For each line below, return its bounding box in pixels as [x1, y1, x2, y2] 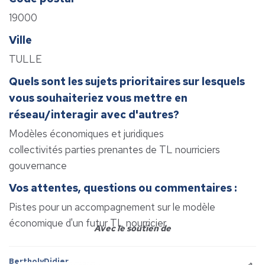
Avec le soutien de [94, 222, 171, 234]
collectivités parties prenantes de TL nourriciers [9, 143, 220, 157]
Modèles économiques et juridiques [9, 127, 164, 141]
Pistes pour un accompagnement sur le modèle [9, 201, 215, 214]
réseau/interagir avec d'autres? [9, 108, 179, 122]
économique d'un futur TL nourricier [9, 216, 166, 230]
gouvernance [9, 159, 67, 173]
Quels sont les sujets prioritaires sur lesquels [9, 75, 245, 89]
